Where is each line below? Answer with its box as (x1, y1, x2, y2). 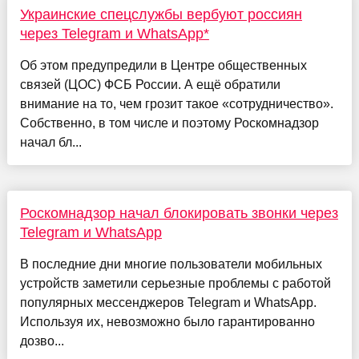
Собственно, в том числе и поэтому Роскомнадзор (19, 116, 319, 131)
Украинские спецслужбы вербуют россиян (19, 6, 302, 23)
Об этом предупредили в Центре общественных (19, 58, 307, 73)
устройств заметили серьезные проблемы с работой (19, 276, 331, 291)
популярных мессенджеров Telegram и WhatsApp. (19, 296, 317, 310)
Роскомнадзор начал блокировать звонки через (19, 205, 338, 222)
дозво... (19, 334, 64, 349)
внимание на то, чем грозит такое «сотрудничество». (19, 97, 333, 111)
